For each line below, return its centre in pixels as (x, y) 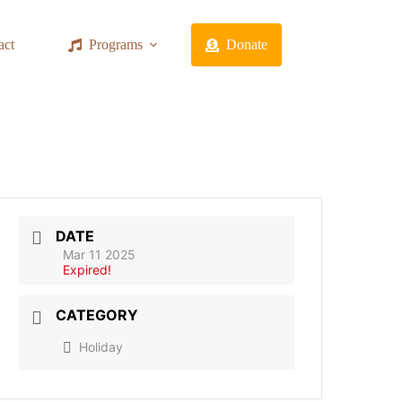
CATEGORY (97, 315)
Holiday (101, 346)
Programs (115, 44)
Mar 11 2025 (100, 255)
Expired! (87, 270)
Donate (246, 44)
